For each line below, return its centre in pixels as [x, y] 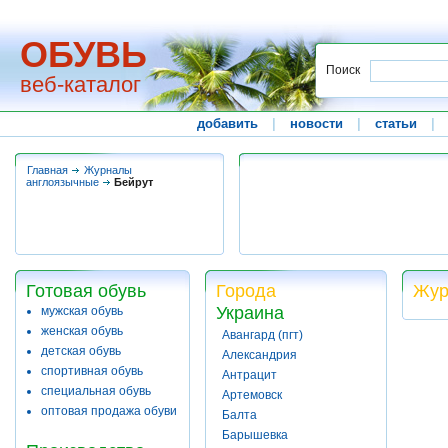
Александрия [259, 355]
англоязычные [62, 182]
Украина [250, 313]
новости [317, 123]
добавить [228, 123]
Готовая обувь [86, 291]
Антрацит [249, 375]
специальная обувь [96, 391]
